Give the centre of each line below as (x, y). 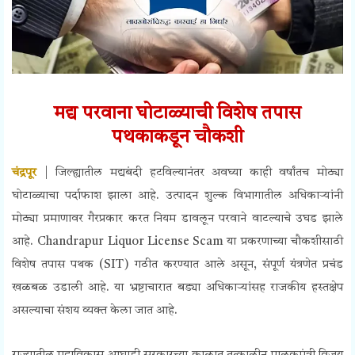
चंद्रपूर (24, 174)
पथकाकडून (153, 138)
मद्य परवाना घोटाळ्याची (136, 115)
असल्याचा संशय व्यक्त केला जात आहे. (95, 311)
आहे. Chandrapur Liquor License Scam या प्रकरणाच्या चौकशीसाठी (177, 242)
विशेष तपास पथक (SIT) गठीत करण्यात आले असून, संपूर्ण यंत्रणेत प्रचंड (177, 265)
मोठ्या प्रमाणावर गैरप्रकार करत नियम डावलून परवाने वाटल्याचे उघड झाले (177, 219)
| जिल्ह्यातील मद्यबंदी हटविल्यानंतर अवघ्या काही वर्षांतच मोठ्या (190, 174)
